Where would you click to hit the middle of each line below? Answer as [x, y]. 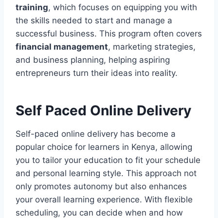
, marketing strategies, [152, 46]
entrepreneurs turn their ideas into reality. [97, 73]
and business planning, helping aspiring [93, 60]
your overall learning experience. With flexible [104, 199]
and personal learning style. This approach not [106, 173]
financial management [62, 46]
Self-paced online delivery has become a [96, 134]
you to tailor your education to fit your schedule [108, 160]
